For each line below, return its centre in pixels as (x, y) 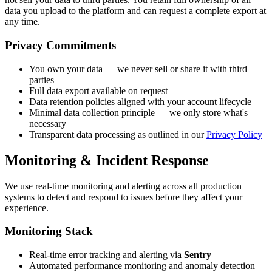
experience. (27, 208)
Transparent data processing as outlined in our (117, 134)
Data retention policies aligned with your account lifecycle (140, 101)
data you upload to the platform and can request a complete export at (135, 11)
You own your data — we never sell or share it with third (138, 69)
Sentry (198, 255)
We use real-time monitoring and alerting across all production (123, 186)
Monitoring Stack (49, 231)
